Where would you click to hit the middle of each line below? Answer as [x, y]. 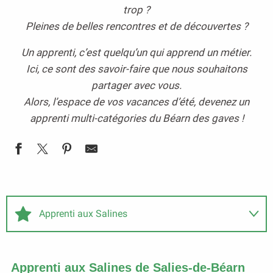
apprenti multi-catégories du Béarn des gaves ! [136, 118]
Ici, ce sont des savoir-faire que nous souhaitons [136, 69]
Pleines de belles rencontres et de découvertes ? [136, 26]
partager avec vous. [136, 85]
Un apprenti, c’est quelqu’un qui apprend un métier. [136, 52]
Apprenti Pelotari [75, 249]
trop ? [136, 10]
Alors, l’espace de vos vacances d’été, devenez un [136, 102]
